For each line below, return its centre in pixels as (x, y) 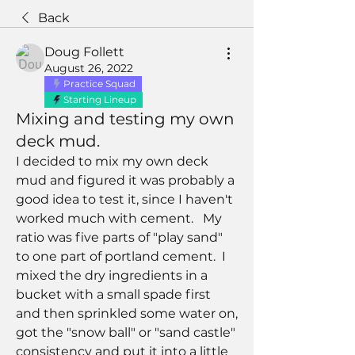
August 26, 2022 (89, 69)
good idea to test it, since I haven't (124, 200)
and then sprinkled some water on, (127, 314)
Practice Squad (99, 84)
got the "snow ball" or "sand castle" (126, 333)
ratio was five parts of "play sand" (119, 238)
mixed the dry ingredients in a (112, 276)
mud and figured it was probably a (125, 181)
